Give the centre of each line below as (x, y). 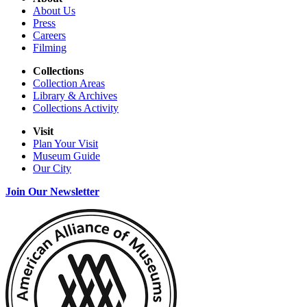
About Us (54, 11)
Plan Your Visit (65, 144)
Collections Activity (76, 108)
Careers (49, 36)
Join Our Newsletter (52, 192)
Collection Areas (69, 84)
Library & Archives (75, 96)
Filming (50, 48)
